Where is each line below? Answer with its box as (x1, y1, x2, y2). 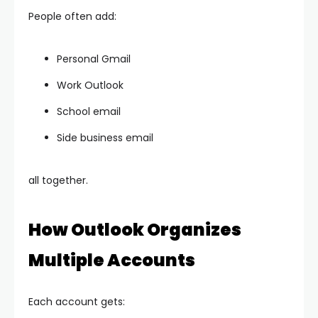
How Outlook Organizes (28, 218, 241, 242)
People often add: (28, 9, 116, 24)
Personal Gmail (57, 52, 131, 67)
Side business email (57, 131, 153, 146)
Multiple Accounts (28, 248, 195, 273)
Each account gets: (28, 295, 125, 309)
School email (57, 104, 121, 119)
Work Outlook (57, 78, 124, 93)
